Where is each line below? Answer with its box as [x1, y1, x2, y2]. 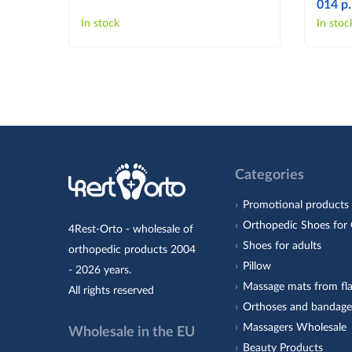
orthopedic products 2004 [68, 244, 196, 255]
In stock [81, 17, 119, 29]
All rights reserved [68, 284, 154, 296]
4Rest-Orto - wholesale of [68, 223, 193, 235]
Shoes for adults [243, 240, 322, 251]
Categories [235, 167, 305, 182]
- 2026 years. [68, 264, 131, 276]
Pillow [243, 260, 272, 272]
